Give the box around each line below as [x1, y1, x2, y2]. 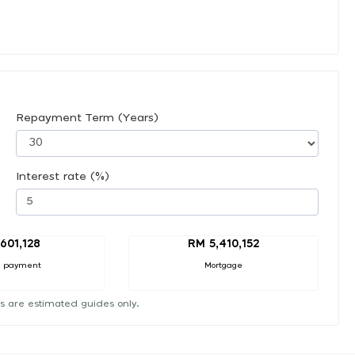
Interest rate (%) [16, 170, 109, 182]
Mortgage [204, 261, 242, 269]
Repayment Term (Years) [16, 112, 158, 124]
